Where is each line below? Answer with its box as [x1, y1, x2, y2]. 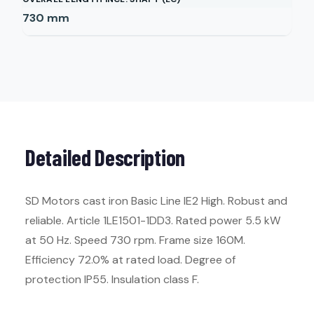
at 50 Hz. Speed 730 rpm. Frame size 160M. [25, 233, 245, 247]
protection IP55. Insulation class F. [25, 272, 199, 287]
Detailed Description [25, 144, 185, 170]
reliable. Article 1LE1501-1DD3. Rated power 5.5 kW [25, 213, 280, 228]
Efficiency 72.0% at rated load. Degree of [25, 252, 235, 267]
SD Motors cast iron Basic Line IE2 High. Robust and [25, 193, 287, 208]
